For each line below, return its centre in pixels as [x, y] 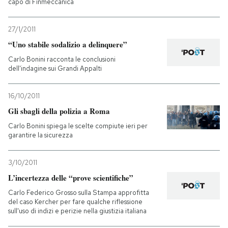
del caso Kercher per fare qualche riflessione [75, 202]
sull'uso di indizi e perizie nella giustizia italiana [77, 211]
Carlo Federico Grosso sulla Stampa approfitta [79, 192]
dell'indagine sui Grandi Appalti [55, 68]
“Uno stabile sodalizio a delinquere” [68, 44]
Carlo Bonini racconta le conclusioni [62, 59]
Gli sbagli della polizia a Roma [59, 111]
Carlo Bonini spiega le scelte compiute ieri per [78, 126]
